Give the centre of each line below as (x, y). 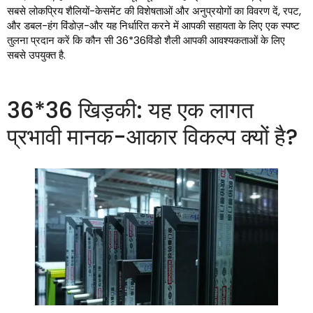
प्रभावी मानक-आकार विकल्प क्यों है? (152, 137)
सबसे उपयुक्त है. (36, 55)
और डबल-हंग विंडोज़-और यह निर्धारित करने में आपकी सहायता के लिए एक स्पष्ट (153, 26)
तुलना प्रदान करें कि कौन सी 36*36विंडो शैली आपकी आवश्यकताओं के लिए (146, 40)
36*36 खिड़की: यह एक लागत (130, 110)
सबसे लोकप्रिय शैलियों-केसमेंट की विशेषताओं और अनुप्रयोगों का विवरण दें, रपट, (154, 11)
